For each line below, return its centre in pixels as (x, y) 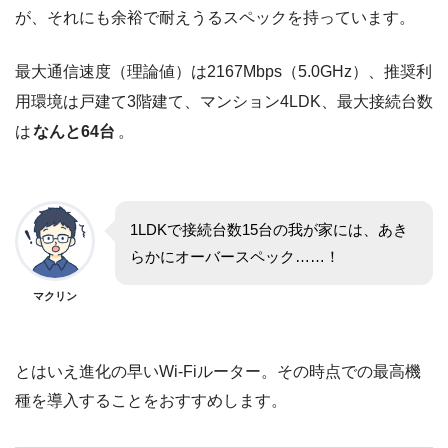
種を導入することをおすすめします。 (151, 400)
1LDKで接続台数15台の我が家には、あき (269, 229)
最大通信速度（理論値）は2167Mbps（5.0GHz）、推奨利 (223, 71)
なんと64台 (74, 131)
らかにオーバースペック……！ (235, 256)
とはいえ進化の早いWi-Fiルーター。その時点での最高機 (218, 371)
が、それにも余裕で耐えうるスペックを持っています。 (215, 17)
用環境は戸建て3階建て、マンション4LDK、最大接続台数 (224, 101)
